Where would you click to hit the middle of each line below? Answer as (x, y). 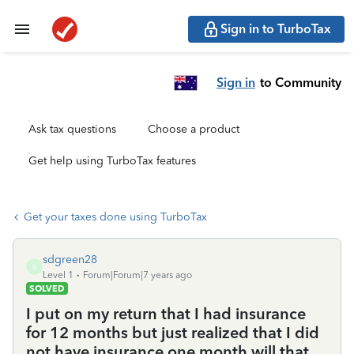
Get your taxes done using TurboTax (115, 217)
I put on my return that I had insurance (166, 314)
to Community (301, 82)
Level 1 (58, 275)
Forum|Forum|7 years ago (137, 275)
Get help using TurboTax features (112, 161)
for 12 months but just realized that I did (173, 333)
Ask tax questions (72, 129)
